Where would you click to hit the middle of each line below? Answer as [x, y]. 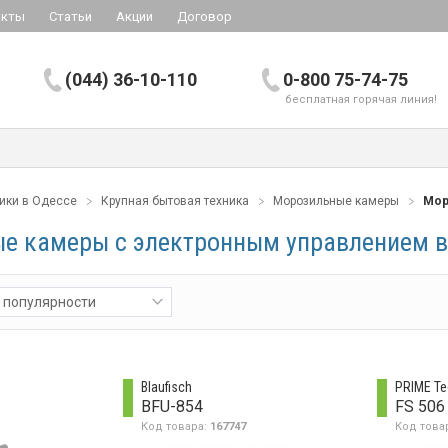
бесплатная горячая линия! [361, 99]
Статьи [70, 16]
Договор [204, 16]
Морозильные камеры [336, 201]
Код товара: [175, 426]
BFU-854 [171, 406]
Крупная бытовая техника [175, 201]
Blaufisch [166, 387]
